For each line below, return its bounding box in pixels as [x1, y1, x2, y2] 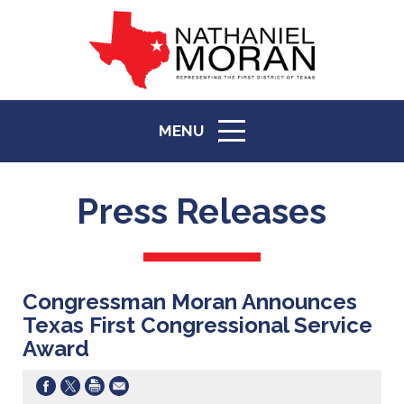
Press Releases [77, 191, 327, 233]
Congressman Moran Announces [23, 289, 357, 316]
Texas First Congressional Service [23, 312, 372, 339]
